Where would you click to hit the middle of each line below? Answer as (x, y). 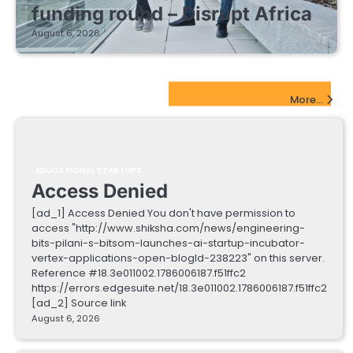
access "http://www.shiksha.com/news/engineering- (168, 229)
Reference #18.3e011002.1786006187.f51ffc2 (139, 273)
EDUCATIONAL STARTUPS (89, 171)
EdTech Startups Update (97, 94)
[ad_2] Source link (79, 303)
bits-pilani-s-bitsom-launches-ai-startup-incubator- (168, 243)
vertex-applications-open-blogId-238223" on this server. (178, 258)
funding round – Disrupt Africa (172, 14)
